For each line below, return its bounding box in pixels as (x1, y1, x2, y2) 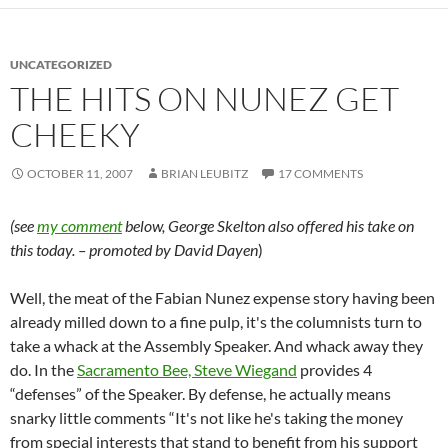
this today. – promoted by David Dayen (10, 240, 258, 260)
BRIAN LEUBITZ (161, 166, 248, 182)
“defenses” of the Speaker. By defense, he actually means (10, 384, 391, 404)
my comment (37, 216, 122, 236)
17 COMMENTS (278, 166, 363, 182)
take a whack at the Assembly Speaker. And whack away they (10, 336, 423, 356)
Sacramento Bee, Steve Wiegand (77, 360, 297, 380)
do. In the (10, 360, 77, 380)
